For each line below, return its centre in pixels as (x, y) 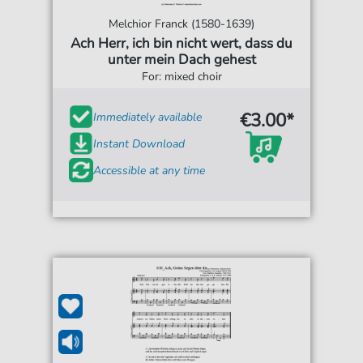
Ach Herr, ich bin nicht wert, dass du (181, 44)
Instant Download (139, 143)
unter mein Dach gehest (181, 60)
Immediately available (148, 117)
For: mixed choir (181, 77)
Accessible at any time (149, 170)
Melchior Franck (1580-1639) (181, 24)
